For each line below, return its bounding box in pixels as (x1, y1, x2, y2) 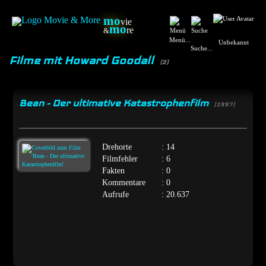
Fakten (102, 165, 125, 175)
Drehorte (102, 141, 132, 151)
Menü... (169, 36, 191, 43)
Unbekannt (218, 39, 249, 46)
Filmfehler (102, 153, 138, 163)
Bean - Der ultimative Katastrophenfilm (19, 97, 211, 109)
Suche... (191, 45, 213, 52)
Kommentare (102, 177, 146, 187)
